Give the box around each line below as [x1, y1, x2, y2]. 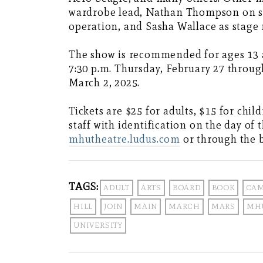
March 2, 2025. [69, 76, 140, 90]
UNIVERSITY [73, 221, 123, 230]
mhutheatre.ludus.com [69, 133, 181, 146]
